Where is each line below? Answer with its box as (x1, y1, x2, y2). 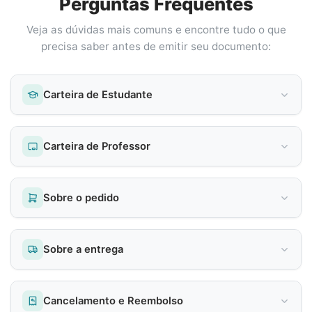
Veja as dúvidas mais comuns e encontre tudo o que (26, 23, 286, 37)
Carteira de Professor (43, 140, 150, 153)
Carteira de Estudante (43, 88, 153, 102)
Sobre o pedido (43, 192, 119, 205)
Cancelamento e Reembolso (43, 295, 183, 308)
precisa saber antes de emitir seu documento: (41, 40, 271, 54)
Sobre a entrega (43, 243, 123, 256)
